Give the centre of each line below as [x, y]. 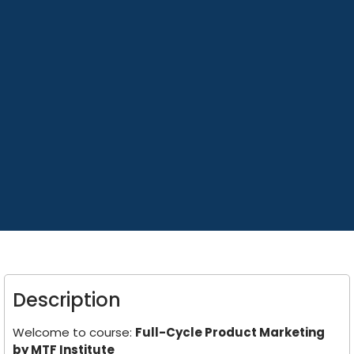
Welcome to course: [74, 332]
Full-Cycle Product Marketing [230, 332]
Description [67, 299]
